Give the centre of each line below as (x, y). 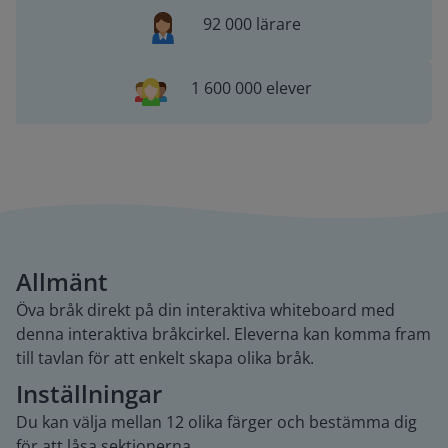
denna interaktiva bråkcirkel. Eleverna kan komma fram (223, 334)
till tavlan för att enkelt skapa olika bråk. (165, 358)
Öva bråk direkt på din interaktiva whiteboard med (205, 310)
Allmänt (62, 281)
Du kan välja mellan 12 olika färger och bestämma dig (216, 422)
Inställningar (89, 393)
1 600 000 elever (252, 88)
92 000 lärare (251, 24)
